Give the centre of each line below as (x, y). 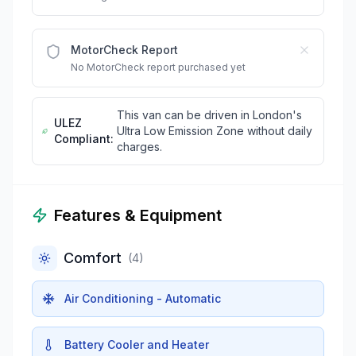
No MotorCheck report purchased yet (158, 67)
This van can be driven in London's (210, 114)
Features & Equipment (138, 215)
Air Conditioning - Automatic (143, 298)
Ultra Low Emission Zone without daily (215, 130)
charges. (140, 146)
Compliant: (84, 138)
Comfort (93, 257)
